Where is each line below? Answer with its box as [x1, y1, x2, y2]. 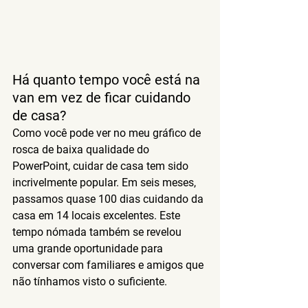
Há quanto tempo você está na [12, 71, 203, 88]
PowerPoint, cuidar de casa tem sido [12, 159, 191, 173]
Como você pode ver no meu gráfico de [12, 126, 203, 140]
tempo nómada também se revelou [12, 225, 184, 239]
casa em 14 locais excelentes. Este [12, 208, 183, 222]
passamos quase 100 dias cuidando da [12, 192, 206, 206]
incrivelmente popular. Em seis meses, [12, 175, 199, 189]
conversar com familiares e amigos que [12, 258, 206, 272]
